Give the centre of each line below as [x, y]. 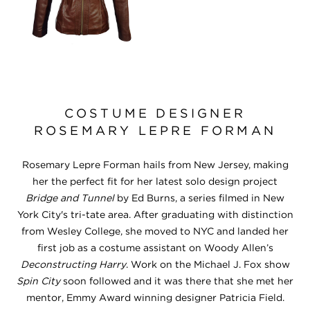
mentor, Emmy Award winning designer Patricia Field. [155, 297]
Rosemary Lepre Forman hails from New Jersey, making [155, 164]
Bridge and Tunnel [70, 198]
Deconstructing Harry [73, 264]
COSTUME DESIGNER [155, 113]
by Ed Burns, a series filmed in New [199, 198]
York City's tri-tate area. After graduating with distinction [155, 214]
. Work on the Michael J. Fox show [208, 264]
